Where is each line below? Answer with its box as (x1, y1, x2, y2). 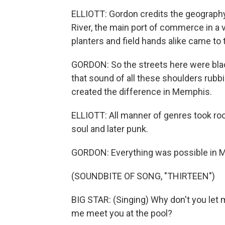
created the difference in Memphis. (71, 86, 212, 97)
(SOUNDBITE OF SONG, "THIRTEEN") (71, 171, 215, 181)
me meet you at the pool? (71, 208, 172, 218)
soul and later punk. (71, 124, 148, 134)
